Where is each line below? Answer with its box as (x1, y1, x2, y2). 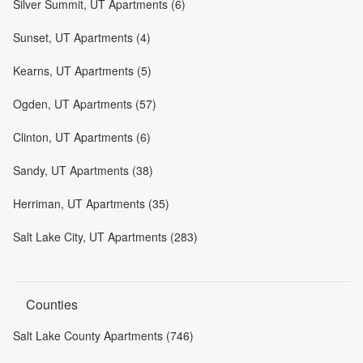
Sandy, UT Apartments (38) (13, 161, 153, 178)
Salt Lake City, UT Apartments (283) (13, 228, 198, 245)
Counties (26, 294, 78, 314)
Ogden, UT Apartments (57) (13, 95, 156, 112)
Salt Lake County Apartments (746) (13, 327, 194, 344)
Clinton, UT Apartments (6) (13, 128, 151, 145)
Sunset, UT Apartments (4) (13, 28, 151, 45)
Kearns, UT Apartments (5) (13, 62, 152, 79)
